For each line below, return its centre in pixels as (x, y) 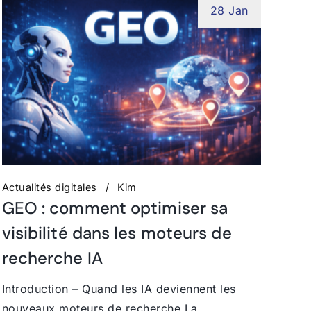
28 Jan (229, 10)
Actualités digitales (49, 187)
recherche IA (52, 258)
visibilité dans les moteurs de (117, 233)
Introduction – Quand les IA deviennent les (119, 288)
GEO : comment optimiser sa (115, 208)
